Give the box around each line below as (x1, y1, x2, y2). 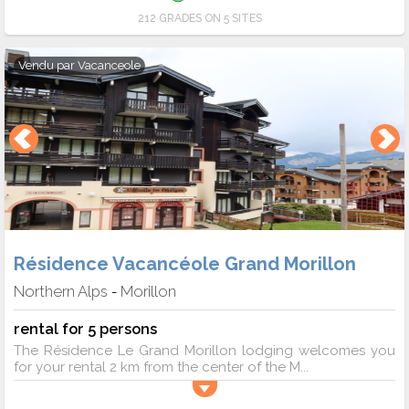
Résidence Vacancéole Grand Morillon (14, 253, 356, 276)
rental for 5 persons (14, 320, 157, 339)
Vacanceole (78, 58, 141, 72)
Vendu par (18, 58, 78, 72)
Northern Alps (14, 282, 108, 301)
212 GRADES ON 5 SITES (138, 11, 262, 25)
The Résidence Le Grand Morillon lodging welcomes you (14, 342, 395, 360)
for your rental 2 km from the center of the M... (14, 359, 309, 376)
